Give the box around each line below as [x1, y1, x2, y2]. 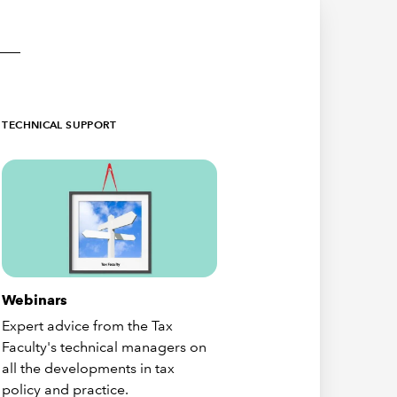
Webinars [2, 292, 68, 309]
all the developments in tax [2, 360, 175, 378]
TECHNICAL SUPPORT [2, 118, 117, 131]
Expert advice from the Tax [2, 317, 174, 335]
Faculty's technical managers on [2, 339, 207, 356]
